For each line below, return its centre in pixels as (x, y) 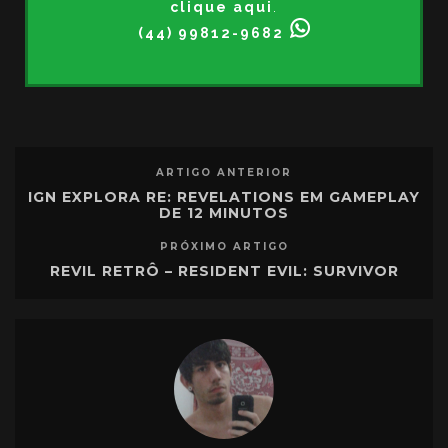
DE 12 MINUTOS (224, 213)
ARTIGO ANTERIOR (224, 173)
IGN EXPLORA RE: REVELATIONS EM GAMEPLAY (224, 197)
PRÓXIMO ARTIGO (224, 247)
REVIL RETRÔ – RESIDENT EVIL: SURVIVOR (224, 271)
